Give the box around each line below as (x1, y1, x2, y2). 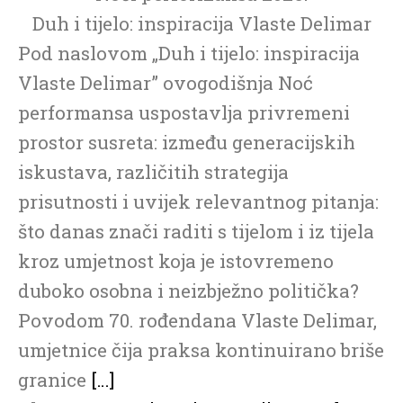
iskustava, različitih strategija (18, 158, 289, 184)
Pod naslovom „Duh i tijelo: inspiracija (18, 40, 360, 66)
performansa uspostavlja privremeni (18, 99, 350, 125)
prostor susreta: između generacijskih (18, 129, 355, 155)
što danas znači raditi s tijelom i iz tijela (18, 218, 374, 244)
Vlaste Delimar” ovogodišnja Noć (18, 69, 313, 95)
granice (18, 366, 91, 392)
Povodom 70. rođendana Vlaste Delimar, (18, 307, 377, 333)
